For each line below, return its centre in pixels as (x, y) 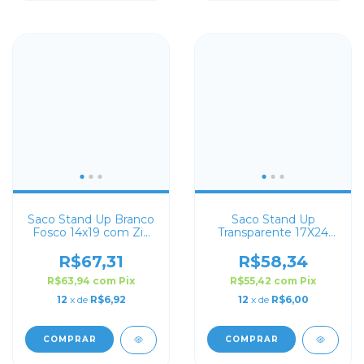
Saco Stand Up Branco (91, 219)
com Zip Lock (273, 245)
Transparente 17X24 (273, 232)
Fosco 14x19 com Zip (91, 232)
